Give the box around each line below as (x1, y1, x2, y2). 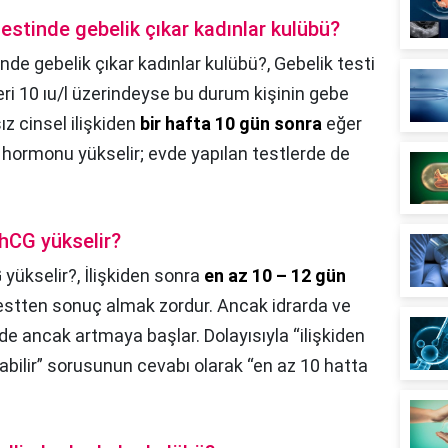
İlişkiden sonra (84, 264, 204, 286)
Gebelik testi (274, 52, 375, 74)
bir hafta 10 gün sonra (140, 112, 322, 134)
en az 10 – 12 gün (204, 264, 346, 286)
